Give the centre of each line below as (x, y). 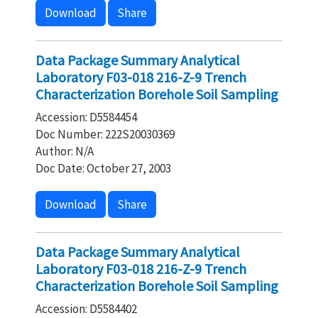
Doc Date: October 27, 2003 (103, 168)
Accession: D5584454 (86, 117)
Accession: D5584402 (86, 309)
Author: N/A (65, 151)
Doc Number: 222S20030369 (105, 134)
